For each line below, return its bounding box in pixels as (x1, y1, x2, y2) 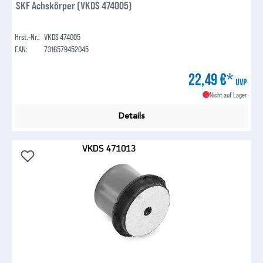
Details (118, 110, 145, 121)
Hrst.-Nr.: (15, 31, 41, 42)
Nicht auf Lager (209, 90, 247, 99)
